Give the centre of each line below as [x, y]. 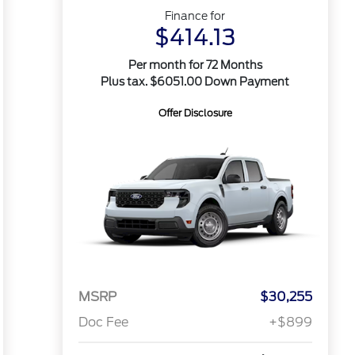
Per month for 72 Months [195, 65]
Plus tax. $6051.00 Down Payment [195, 82]
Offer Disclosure [195, 113]
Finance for [195, 16]
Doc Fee [103, 323]
